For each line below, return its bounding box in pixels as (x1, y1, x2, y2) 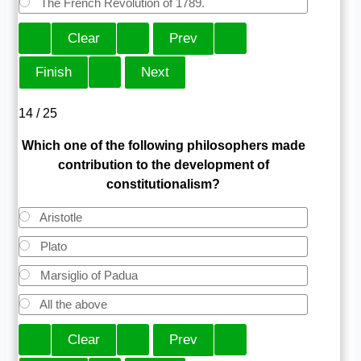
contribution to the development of (57, 157, 269, 172)
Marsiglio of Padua (37, 268, 139, 282)
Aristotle (37, 210, 83, 224)
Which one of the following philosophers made (21, 138, 305, 152)
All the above (37, 297, 108, 311)
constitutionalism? (106, 176, 221, 191)
